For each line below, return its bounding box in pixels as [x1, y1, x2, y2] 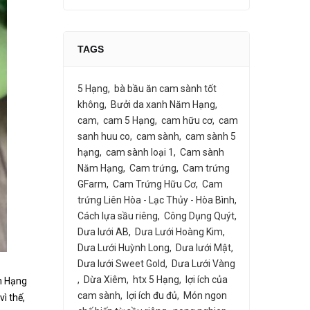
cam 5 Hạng [103, 115, 155, 126]
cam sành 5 [185, 131, 236, 142]
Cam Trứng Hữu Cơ [113, 179, 196, 190]
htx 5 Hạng [133, 274, 179, 285]
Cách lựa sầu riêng [77, 210, 158, 221]
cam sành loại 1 [106, 147, 174, 158]
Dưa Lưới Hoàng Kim [135, 226, 223, 237]
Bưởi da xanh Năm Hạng [111, 99, 215, 110]
